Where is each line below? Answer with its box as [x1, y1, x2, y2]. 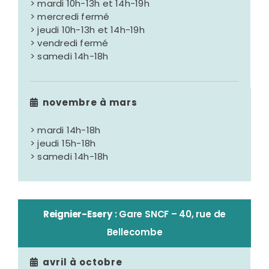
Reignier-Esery [43, 208, 112, 221]
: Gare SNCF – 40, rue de [112, 208, 226, 221]
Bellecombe [106, 226, 163, 239]
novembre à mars [43, 96, 138, 109]
